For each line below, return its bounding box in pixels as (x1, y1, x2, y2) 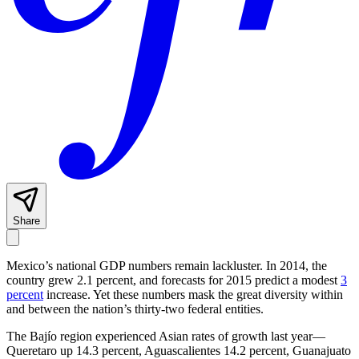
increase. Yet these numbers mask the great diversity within (43, 288, 343, 302)
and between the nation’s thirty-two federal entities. (6, 302, 264, 317)
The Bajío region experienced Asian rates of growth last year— (6, 329, 325, 344)
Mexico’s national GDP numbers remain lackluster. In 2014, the (6, 259, 327, 273)
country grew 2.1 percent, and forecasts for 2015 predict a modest (6, 273, 341, 288)
